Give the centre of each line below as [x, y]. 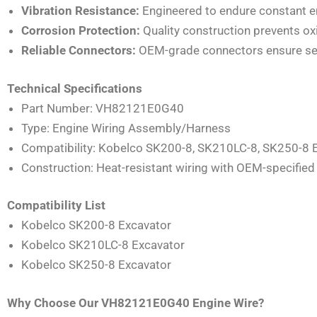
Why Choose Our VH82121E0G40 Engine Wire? [136, 302]
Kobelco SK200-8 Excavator [96, 225]
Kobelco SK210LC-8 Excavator [103, 245]
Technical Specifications [75, 88]
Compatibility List [56, 206]
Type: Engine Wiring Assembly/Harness [126, 128]
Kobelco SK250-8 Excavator [96, 265]
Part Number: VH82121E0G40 [103, 108]
